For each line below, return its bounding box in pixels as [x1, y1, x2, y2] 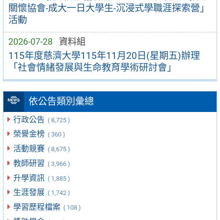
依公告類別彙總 [28, 96, 94, 108]
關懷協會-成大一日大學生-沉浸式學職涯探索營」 [8, 2, 209, 14]
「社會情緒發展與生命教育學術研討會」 [8, 61, 176, 73]
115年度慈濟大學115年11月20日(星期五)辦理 [8, 50, 200, 61]
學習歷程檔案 [13, 202, 63, 212]
